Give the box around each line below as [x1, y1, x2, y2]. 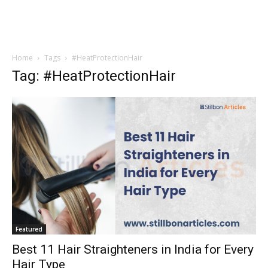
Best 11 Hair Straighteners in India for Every [12, 242, 254, 257]
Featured [16, 224, 42, 233]
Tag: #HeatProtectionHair [12, 68, 176, 84]
